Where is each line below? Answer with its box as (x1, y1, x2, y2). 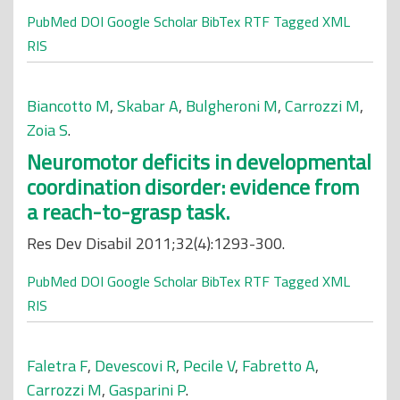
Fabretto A (242, 354, 315, 378)
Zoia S (27, 118, 68, 142)
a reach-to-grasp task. (27, 196, 229, 228)
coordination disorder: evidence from (27, 171, 359, 203)
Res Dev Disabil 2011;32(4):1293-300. (27, 231, 285, 255)
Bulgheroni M (186, 94, 278, 118)
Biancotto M (27, 94, 110, 118)
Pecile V (183, 354, 235, 378)
